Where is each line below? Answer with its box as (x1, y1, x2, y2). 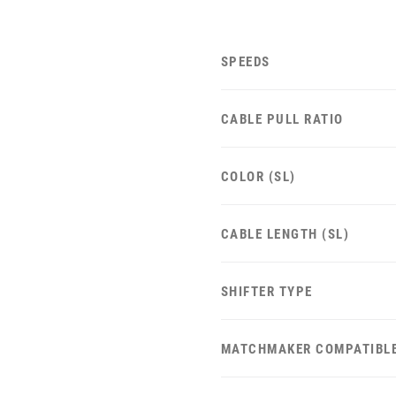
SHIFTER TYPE (220, 284, 313, 301)
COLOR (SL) (220, 169, 296, 186)
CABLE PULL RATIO (220, 111, 344, 128)
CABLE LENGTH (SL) (220, 226, 350, 243)
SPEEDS (220, 54, 270, 71)
